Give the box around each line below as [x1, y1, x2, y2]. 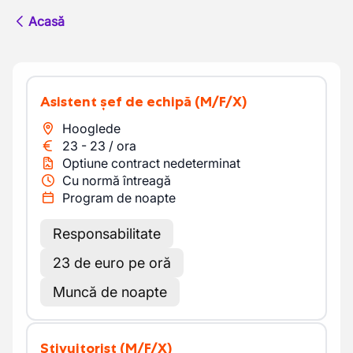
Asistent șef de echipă [50, 93, 191, 110]
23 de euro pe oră [53, 255, 171, 271]
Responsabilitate [53, 225, 161, 242]
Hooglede [62, 121, 121, 136]
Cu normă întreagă [62, 173, 171, 188]
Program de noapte [62, 190, 176, 206]
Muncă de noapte [53, 284, 167, 300]
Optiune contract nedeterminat [62, 155, 240, 171]
